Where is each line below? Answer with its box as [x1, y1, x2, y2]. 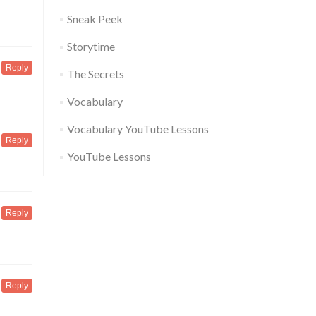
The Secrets [66, 67, 124, 81]
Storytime [66, 39, 115, 54]
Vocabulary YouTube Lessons [66, 122, 209, 136]
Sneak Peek [66, 12, 123, 26]
